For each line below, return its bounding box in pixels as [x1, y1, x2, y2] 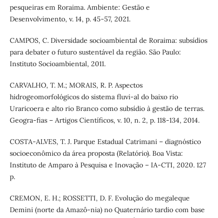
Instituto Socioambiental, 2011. [9, 59, 106, 69]
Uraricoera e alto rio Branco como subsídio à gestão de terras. [9, 104, 204, 113]
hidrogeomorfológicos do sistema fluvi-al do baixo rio [9, 92, 178, 102]
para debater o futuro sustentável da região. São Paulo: [9, 48, 181, 57]
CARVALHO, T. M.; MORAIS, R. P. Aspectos [9, 81, 143, 90]
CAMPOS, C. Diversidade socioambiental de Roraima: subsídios [9, 36, 207, 45]
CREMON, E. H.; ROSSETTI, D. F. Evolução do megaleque [9, 194, 190, 203]
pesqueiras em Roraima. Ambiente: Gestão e [9, 3, 150, 12]
